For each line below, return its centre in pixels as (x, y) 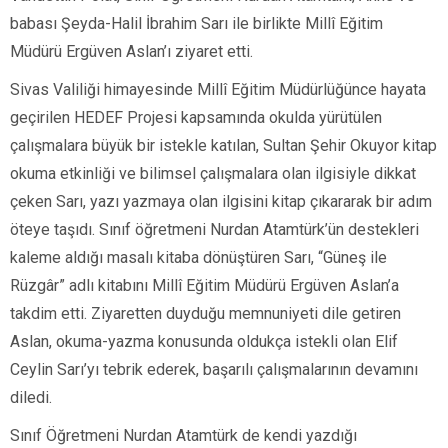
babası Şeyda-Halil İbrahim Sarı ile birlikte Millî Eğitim (196, 23)
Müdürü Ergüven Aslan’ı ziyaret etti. (131, 51)
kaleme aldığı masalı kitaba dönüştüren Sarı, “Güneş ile (198, 257)
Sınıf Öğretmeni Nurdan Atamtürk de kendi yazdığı (183, 435)
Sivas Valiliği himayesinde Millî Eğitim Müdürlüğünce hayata (218, 89)
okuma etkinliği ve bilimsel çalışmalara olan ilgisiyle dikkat (213, 173)
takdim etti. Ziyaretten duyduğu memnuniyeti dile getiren (205, 313)
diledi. (31, 397)
